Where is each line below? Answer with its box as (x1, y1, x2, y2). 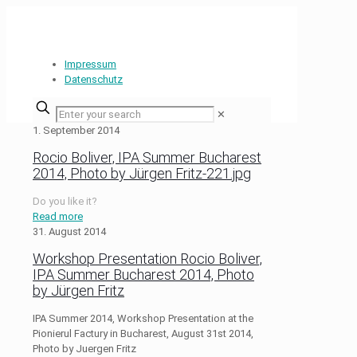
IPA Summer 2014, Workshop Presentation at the (33, 312, 253, 324)
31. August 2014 (33, 225, 106, 237)
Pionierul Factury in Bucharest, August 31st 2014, (33, 327, 253, 339)
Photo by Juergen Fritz (33, 342, 136, 355)
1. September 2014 (33, 124, 120, 136)
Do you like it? (33, 194, 97, 207)
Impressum (65, 58, 116, 70)
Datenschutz (65, 73, 123, 85)
